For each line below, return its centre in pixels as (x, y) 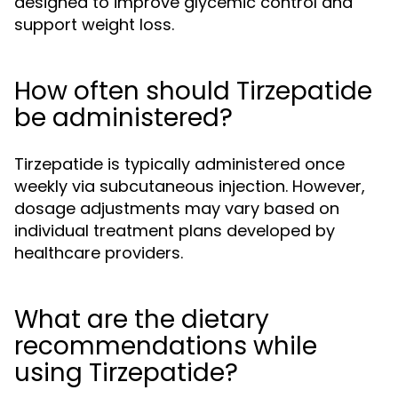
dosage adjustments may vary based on (177, 208)
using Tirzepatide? (126, 373)
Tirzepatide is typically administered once (179, 164)
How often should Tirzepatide (193, 91)
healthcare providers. (99, 253)
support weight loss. (94, 24)
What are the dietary (142, 319)
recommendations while (166, 346)
